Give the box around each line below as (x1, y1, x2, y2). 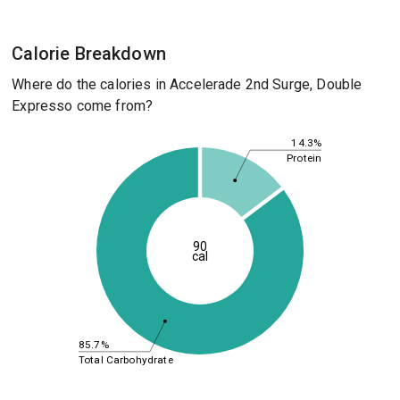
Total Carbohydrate (78, 353, 173, 366)
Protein (287, 151, 321, 164)
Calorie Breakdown (12, 43, 166, 64)
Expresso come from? (12, 97, 154, 114)
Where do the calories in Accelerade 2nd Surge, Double (12, 76, 362, 93)
